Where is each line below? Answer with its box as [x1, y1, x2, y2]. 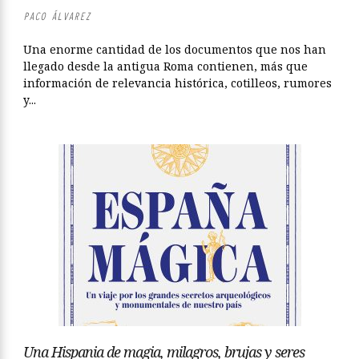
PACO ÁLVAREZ [23, 10, 91, 23]
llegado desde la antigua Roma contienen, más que [23, 58, 308, 74]
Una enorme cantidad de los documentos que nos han [23, 42, 326, 57]
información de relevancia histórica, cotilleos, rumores [23, 75, 332, 91]
